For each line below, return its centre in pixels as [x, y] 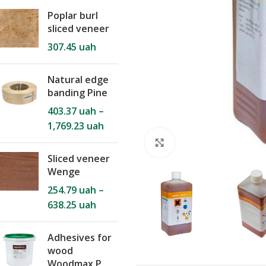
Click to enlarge [208, 142]
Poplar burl [73, 15]
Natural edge [78, 80]
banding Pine [77, 93]
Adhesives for [80, 237]
